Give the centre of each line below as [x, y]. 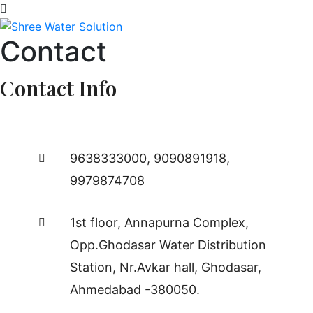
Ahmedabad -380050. [135, 289]
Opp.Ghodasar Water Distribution [168, 245]
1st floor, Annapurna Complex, [159, 222]
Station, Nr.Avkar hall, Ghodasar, [166, 267]
